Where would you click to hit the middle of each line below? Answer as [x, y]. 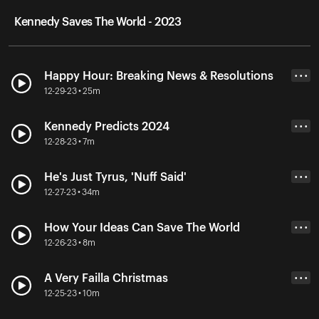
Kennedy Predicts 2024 [107, 126]
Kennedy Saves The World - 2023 [98, 22]
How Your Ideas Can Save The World [142, 228]
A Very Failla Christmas [106, 278]
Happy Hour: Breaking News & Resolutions [159, 76]
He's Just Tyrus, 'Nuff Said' [115, 177]
